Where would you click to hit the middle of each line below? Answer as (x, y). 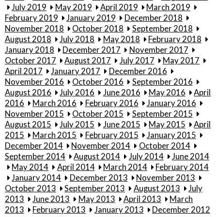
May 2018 (121, 39)
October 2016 (98, 82)
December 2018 (153, 18)
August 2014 (97, 157)
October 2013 (31, 189)
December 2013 (99, 178)
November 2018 (34, 29)
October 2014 (164, 146)
